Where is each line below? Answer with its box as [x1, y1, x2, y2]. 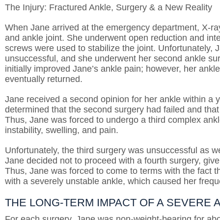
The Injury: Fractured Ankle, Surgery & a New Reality [5, 2, 212, 12]
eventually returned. [5, 74, 85, 84]
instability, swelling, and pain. [5, 125, 121, 135]
